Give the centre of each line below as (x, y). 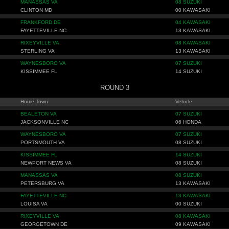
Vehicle (184, 101)
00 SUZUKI (189, 204)
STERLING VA (38, 51)
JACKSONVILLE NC (44, 122)
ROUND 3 (114, 88)
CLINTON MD (36, 10)
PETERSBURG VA (42, 183)
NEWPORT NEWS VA (46, 163)
